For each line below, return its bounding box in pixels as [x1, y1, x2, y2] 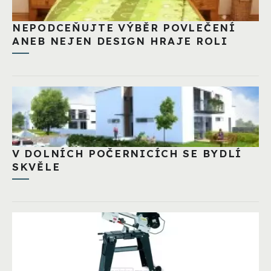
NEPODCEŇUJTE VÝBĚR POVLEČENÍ [12, 21, 236, 34]
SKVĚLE [12, 160, 60, 173]
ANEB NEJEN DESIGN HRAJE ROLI [12, 34, 228, 47]
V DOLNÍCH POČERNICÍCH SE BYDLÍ [12, 146, 242, 160]
